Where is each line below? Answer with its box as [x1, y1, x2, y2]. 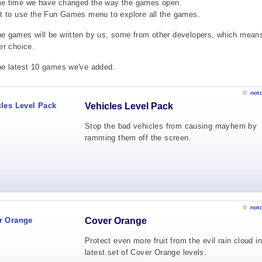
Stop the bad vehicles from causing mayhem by [85, 122, 257, 130]
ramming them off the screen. [85, 133, 191, 142]
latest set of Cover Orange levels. [85, 248, 207, 257]
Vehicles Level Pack [85, 101, 173, 111]
